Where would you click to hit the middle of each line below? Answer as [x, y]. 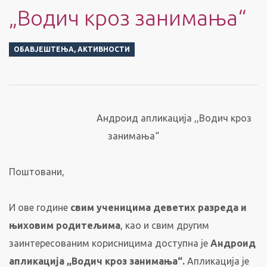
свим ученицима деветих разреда [154, 207]
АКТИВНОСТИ [104, 49]
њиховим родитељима [65, 225]
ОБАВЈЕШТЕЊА [44, 49]
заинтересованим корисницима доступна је [110, 243]
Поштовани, [37, 172]
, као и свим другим [165, 225]
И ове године [40, 207]
